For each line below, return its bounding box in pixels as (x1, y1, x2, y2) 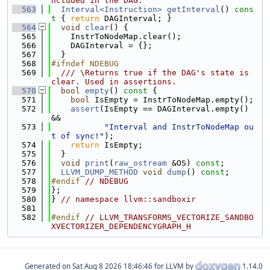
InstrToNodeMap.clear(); (51, 32, 181, 41)
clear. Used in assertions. (51, 77, 177, 86)
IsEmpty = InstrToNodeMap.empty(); (90, 95, 254, 104)
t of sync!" (51, 131, 104, 140)
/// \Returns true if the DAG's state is (51, 68, 249, 77)
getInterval (167, 5, 220, 14)
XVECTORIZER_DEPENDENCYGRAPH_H (51, 222, 191, 231)
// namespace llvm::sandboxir (61, 195, 196, 204)
